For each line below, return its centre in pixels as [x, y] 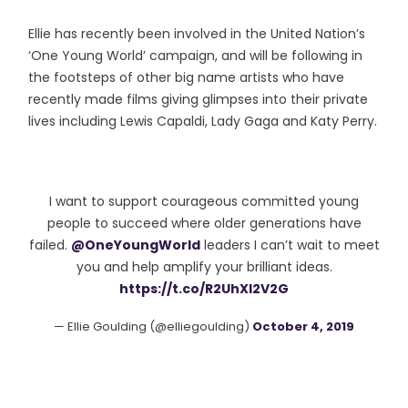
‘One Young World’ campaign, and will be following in [196, 56]
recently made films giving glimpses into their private [199, 99]
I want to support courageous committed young [204, 201]
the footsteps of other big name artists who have [187, 77]
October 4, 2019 [303, 326]
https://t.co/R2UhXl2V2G [204, 289]
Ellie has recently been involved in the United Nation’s [197, 34]
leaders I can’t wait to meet [290, 245]
